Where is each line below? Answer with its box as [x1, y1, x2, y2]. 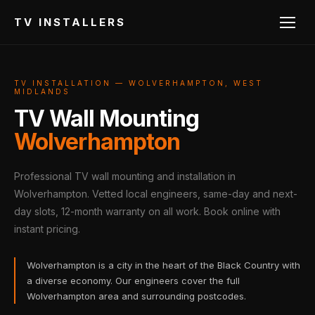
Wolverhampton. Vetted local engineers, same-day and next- [14, 188, 297, 200]
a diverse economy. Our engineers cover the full [27, 275, 240, 286]
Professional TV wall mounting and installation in [14, 170, 236, 182]
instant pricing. [14, 223, 80, 235]
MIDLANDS [14, 87, 70, 96]
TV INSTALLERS [14, 15, 126, 29]
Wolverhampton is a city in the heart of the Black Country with [27, 259, 300, 271]
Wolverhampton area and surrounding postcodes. [27, 290, 246, 302]
